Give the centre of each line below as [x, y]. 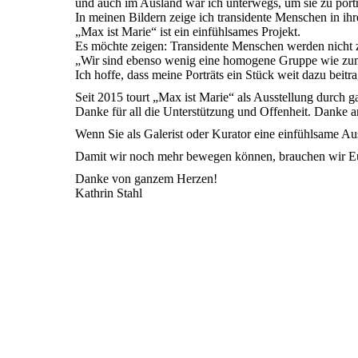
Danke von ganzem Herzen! [147, 179]
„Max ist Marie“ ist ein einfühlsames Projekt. [188, 32]
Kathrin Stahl [109, 193]
